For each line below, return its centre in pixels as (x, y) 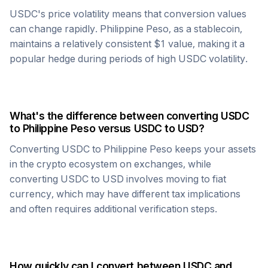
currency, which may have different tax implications (125, 194)
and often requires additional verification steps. (113, 209)
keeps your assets (214, 149)
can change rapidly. (55, 29)
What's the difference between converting (115, 116)
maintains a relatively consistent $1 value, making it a (127, 44)
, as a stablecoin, (205, 29)
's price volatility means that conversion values (142, 14)
